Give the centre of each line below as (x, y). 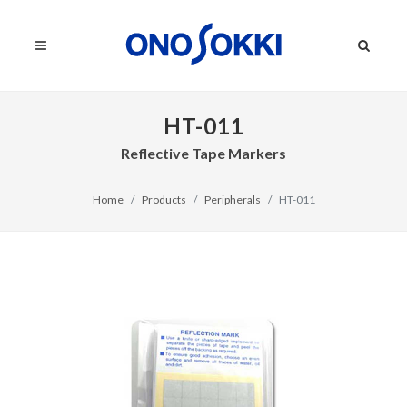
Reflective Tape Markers (203, 153)
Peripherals (232, 199)
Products (164, 199)
